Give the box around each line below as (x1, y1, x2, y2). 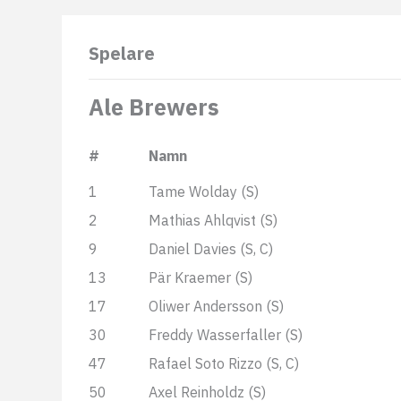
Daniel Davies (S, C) (149, 240, 273, 258)
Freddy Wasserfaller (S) (149, 326, 303, 344)
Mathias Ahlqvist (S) (149, 211, 277, 229)
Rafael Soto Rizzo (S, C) (149, 354, 299, 372)
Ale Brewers (89, 92, 219, 122)
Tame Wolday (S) (149, 183, 259, 200)
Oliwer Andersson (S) (149, 297, 284, 315)
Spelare (89, 41, 155, 65)
